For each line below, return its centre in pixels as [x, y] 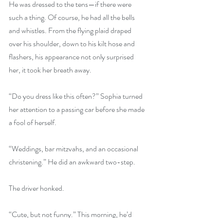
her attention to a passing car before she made [77, 109]
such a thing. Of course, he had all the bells [73, 17]
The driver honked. [36, 188]
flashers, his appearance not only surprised [72, 57]
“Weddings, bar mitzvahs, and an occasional [74, 149]
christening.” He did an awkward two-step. [72, 162]
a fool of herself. [33, 122]
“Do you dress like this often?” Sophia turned [76, 96]
